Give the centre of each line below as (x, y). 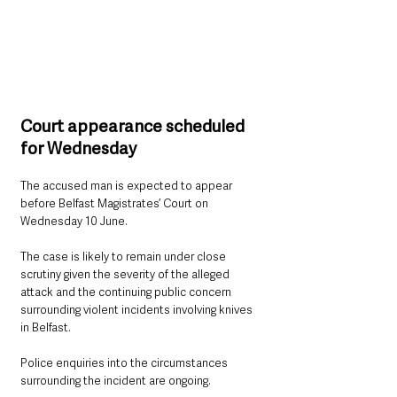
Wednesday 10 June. (74, 222)
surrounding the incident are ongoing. (116, 381)
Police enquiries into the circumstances (125, 363)
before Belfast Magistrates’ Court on (116, 204)
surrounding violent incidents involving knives (138, 310)
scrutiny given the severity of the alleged (126, 275)
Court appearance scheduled (134, 127)
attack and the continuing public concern (127, 292)
